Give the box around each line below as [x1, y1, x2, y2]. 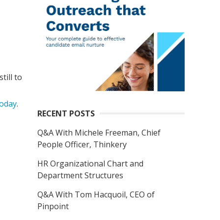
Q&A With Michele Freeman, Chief [37, 127, 161, 138]
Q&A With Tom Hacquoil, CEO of [37, 189, 155, 200]
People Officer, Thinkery [37, 139, 127, 150]
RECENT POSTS [37, 108, 95, 119]
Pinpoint [37, 201, 69, 212]
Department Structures [37, 170, 123, 181]
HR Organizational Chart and [37, 158, 143, 169]
